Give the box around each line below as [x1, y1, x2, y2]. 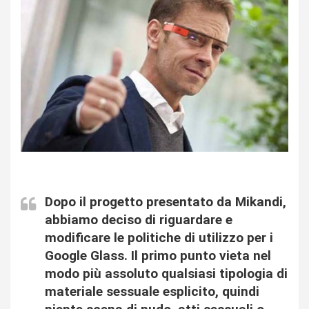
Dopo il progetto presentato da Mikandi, [45, 194, 286, 210]
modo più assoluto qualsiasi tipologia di [45, 266, 288, 282]
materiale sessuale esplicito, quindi [45, 283, 259, 300]
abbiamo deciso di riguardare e [45, 212, 232, 228]
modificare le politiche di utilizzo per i [45, 230, 273, 246]
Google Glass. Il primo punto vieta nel [45, 248, 271, 264]
